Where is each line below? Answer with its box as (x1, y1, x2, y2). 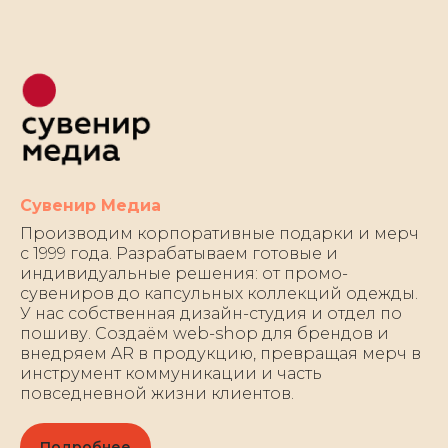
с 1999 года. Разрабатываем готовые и (20, 243, 338, 263)
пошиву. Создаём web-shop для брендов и (20, 323, 389, 343)
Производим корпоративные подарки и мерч (20, 223, 419, 243)
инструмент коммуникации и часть (20, 363, 322, 383)
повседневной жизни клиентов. (20, 383, 294, 403)
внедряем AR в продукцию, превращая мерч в (20, 343, 421, 363)
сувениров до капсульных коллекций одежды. (20, 283, 418, 303)
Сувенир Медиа (20, 195, 161, 215)
